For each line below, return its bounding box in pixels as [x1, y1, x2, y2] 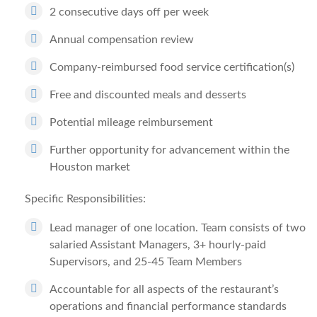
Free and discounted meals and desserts [50, 89, 246, 100]
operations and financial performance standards [50, 301, 287, 312]
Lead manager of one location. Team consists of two [50, 222, 306, 234]
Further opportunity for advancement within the [50, 144, 289, 156]
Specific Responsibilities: [25, 193, 146, 204]
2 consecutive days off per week [50, 6, 209, 18]
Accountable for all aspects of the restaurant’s [50, 284, 279, 295]
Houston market [50, 161, 130, 173]
